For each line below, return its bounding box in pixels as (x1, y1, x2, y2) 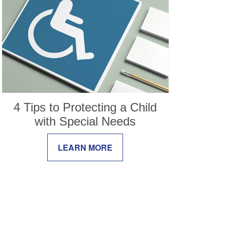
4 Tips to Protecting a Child (14, 100, 157, 114)
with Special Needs (35, 114, 136, 128)
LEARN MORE (58, 141, 113, 153)
